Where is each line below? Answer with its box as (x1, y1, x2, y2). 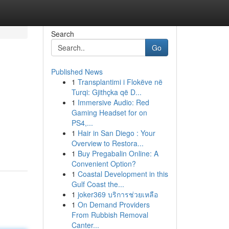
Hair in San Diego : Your (77, 128, 155, 138)
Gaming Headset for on (71, 107, 147, 118)
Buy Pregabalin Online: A (77, 148, 158, 158)
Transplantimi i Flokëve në (77, 77, 163, 87)
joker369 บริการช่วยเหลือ (77, 189, 158, 199)
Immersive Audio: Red (77, 97, 149, 107)
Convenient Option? (71, 158, 136, 169)
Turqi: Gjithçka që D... (71, 87, 142, 97)
